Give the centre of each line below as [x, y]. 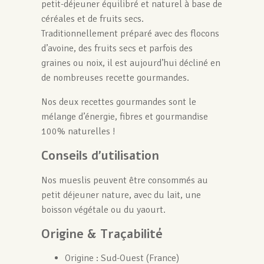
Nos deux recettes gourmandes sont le [118, 102]
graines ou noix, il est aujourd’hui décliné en [131, 63]
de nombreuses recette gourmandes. [115, 78]
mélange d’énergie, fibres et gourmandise [124, 117]
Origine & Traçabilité [102, 235]
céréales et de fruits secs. [92, 19]
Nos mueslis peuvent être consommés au [124, 181]
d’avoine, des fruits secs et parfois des [117, 49]
